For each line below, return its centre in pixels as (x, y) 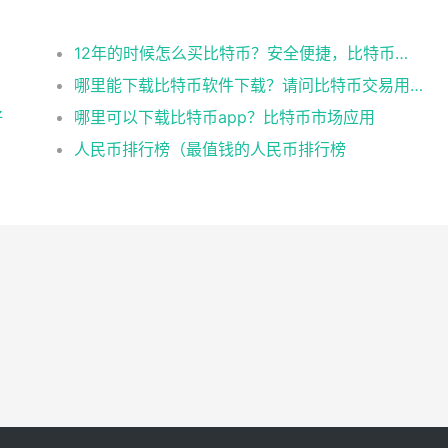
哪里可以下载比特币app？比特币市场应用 (225, 117)
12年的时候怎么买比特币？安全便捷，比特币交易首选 (402, 53)
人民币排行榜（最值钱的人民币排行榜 (210, 149)
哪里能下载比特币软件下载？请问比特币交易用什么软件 (417, 85)
